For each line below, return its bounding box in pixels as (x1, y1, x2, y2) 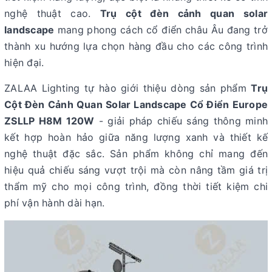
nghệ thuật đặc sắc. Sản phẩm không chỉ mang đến (4, 148, 268, 160)
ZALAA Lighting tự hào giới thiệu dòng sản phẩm (4, 82, 251, 94)
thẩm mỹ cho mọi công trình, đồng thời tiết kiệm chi (4, 180, 268, 192)
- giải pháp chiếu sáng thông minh (94, 115, 268, 127)
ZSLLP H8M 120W (4, 115, 95, 127)
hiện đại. (4, 56, 44, 69)
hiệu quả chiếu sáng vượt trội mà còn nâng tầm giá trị (4, 164, 268, 176)
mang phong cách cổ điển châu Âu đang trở (54, 24, 268, 36)
